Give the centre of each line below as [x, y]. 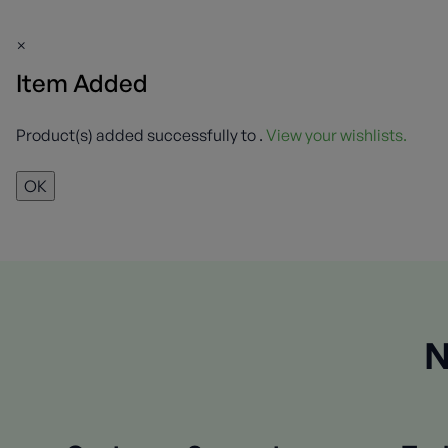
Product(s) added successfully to [137, 134]
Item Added [82, 82]
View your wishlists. [336, 134]
